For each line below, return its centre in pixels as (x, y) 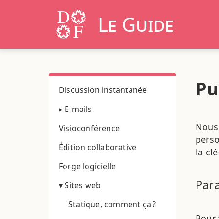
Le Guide (136, 24)
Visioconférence (89, 128)
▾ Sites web (80, 185)
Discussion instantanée (103, 90)
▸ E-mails (75, 109)
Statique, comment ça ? (112, 204)
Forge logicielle (88, 166)
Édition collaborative (98, 147)
